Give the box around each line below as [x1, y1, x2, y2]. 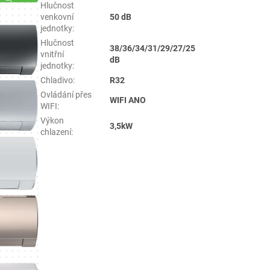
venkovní [40, 11, 74, 22]
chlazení [40, 127, 72, 137]
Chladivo [40, 75, 74, 85]
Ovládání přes [40, 89, 92, 99]
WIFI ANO [110, 95, 146, 105]
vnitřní [40, 49, 64, 59]
